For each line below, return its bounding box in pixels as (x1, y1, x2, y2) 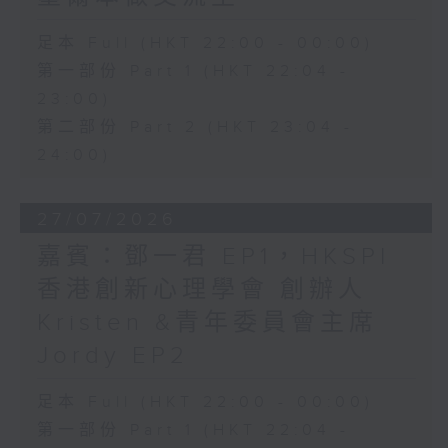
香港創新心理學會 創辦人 (36, 276, 367, 305)
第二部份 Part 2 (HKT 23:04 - (36, 117, 354, 137)
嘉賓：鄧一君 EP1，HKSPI (36, 243, 390, 272)
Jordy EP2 (36, 342, 189, 371)
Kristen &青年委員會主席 (36, 309, 378, 338)
